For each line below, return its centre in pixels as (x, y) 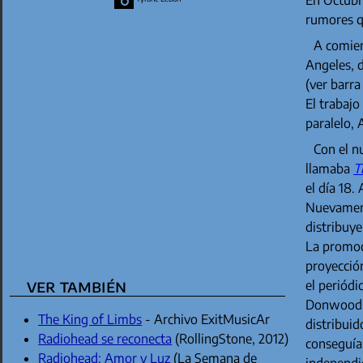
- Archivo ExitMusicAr (206, 320)
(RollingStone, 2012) (231, 339)
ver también (77, 286)
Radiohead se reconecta (105, 339)
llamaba (330, 168)
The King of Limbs (90, 320)
